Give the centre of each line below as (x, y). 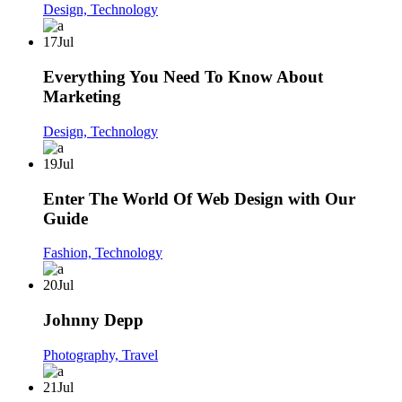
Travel (140, 354)
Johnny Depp (93, 320)
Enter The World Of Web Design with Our (199, 198)
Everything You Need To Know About (183, 77)
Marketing (82, 97)
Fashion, (69, 253)
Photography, (83, 354)
